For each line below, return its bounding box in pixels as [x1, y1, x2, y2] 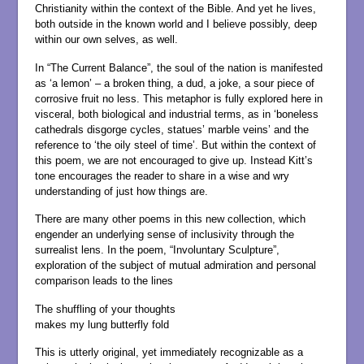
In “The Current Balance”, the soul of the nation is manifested [34, 61, 323, 74]
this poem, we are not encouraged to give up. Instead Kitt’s [34, 154, 313, 167]
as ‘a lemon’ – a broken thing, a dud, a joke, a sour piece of [34, 76, 314, 89]
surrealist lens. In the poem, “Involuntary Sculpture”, [34, 244, 279, 257]
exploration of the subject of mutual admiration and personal [34, 259, 316, 272]
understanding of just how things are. [34, 184, 208, 197]
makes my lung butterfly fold [34, 318, 169, 331]
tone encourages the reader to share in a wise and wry [34, 169, 289, 182]
